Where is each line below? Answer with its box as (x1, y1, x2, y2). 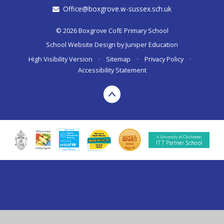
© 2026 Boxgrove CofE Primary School (55, 25, 168, 35)
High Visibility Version (28, 54, 92, 63)
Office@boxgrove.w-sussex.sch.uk (63, 4, 172, 14)
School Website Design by (46, 40, 125, 49)
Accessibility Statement (77, 65, 146, 74)
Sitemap (106, 54, 131, 63)
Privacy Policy (144, 54, 183, 63)
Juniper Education (125, 40, 178, 49)
